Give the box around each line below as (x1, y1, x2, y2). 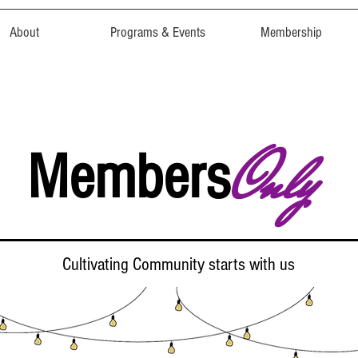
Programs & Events (110, 24, 205, 41)
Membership (261, 24, 322, 41)
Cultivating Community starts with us (62, 254, 295, 275)
